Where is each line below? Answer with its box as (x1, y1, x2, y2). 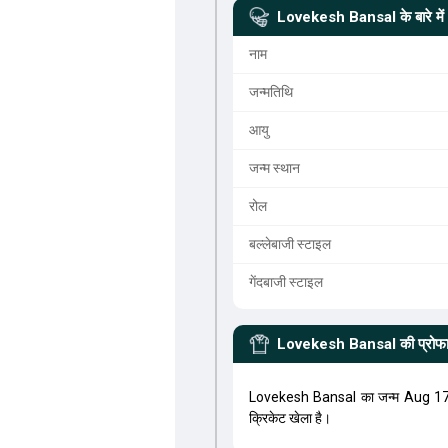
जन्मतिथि (248, 84, 293, 100)
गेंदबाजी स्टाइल (248, 274, 323, 290)
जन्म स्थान (248, 160, 300, 176)
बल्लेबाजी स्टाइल (248, 236, 331, 252)
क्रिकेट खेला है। (248, 410, 331, 426)
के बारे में (399, 8, 444, 26)
